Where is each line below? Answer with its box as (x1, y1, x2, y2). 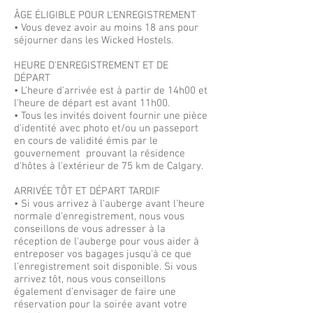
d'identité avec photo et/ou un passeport (14, 122, 198, 135)
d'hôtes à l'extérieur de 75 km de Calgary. (14, 160, 203, 173)
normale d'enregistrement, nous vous (14, 210, 184, 223)
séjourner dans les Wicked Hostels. (14, 34, 173, 47)
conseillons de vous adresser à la (14, 223, 166, 235)
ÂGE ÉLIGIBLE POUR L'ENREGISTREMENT (14, 9, 196, 22)
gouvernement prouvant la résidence (14, 147, 185, 160)
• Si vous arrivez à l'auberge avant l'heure (14, 198, 205, 210)
